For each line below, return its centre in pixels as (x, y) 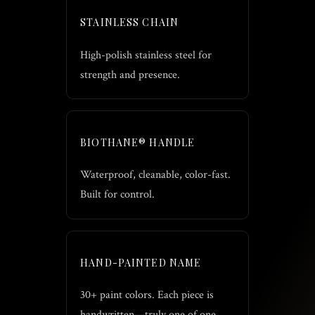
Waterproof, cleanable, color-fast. (156, 175)
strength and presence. (130, 75)
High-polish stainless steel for (146, 55)
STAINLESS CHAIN (129, 22)
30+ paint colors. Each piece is (147, 295)
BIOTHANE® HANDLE (138, 142)
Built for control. (118, 195)
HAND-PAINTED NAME (141, 262)
